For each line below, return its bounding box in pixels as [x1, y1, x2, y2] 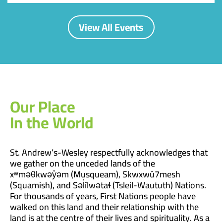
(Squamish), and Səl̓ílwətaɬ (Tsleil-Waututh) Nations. [10, 176, 206, 193]
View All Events [78, 17, 144, 36]
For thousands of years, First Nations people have [10, 187, 196, 204]
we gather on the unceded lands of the [10, 155, 155, 171]
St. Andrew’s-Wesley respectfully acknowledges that [10, 144, 208, 161]
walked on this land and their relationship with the [10, 198, 199, 215]
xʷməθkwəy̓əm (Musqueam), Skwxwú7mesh [10, 166, 180, 182]
